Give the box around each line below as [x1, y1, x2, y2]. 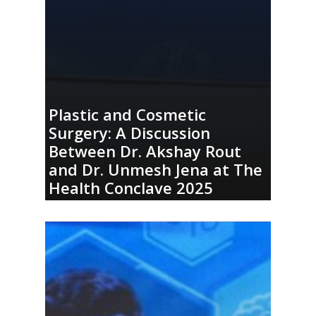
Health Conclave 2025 [49, 177, 214, 198]
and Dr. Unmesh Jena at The [49, 159, 263, 180]
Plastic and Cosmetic [49, 104, 207, 125]
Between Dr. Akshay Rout [49, 140, 242, 162]
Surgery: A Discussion [49, 122, 211, 143]
